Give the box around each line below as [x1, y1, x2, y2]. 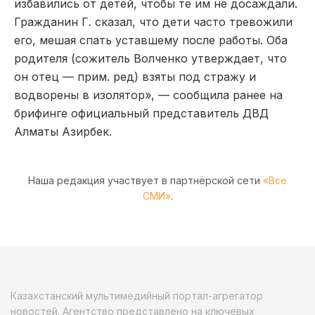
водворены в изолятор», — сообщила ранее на [14, 87, 283, 102]
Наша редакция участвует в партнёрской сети [28, 174, 263, 186]
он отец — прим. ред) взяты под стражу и [14, 69, 256, 84]
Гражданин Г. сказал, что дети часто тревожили [14, 14, 292, 29]
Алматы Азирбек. [14, 124, 112, 139]
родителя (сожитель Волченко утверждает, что [14, 51, 287, 65]
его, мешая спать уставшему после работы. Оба [14, 32, 288, 47]
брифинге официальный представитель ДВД [14, 105, 269, 120]
